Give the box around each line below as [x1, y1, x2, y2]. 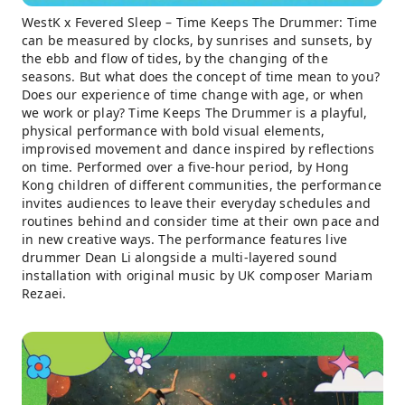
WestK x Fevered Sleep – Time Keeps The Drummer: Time [22, 14, 378, 31]
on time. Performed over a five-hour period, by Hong [22, 158, 350, 175]
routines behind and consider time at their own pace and [22, 212, 381, 230]
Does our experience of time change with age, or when [22, 86, 364, 103]
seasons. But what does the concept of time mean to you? [22, 68, 381, 85]
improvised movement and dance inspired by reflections [22, 140, 375, 157]
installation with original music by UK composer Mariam [22, 267, 372, 284]
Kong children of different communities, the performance [22, 176, 382, 193]
